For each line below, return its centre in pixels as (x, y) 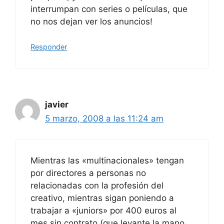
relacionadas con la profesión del (97, 185)
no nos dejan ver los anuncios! (91, 21)
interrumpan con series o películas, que (109, 9)
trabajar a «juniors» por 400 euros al (103, 210)
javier (57, 104)
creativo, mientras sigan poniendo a (102, 198)
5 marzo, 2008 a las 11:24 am (104, 118)
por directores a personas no (88, 173)
